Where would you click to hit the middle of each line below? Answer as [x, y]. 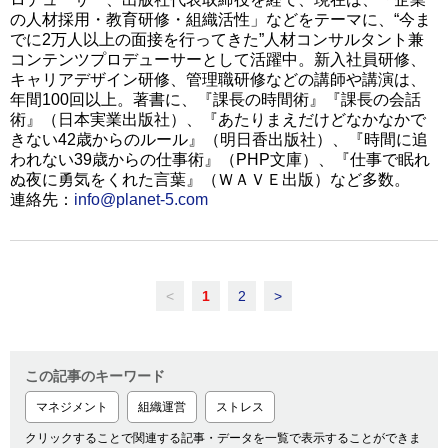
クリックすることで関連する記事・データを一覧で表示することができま [223, 438]
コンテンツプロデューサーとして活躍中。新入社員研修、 [218, 60]
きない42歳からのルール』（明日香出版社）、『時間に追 [219, 140]
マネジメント [72, 407]
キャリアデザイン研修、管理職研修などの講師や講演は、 [218, 80]
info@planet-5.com [141, 200]
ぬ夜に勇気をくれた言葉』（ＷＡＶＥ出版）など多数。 [210, 180]
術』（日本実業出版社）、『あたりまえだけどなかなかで [218, 120]
